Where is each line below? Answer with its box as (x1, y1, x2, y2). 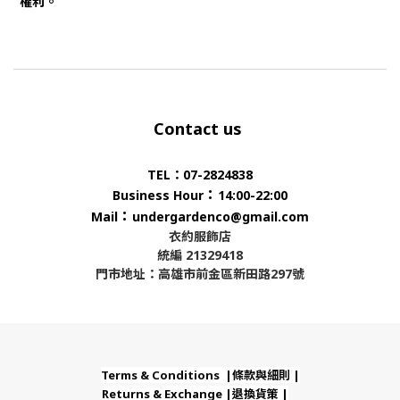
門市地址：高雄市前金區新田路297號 (96, 265, 304, 282)
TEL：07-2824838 (147, 166, 253, 183)
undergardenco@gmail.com (132, 208, 309, 225)
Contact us (154, 118, 246, 139)
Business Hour (112, 187, 204, 204)
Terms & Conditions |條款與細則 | (100, 367, 300, 383)
